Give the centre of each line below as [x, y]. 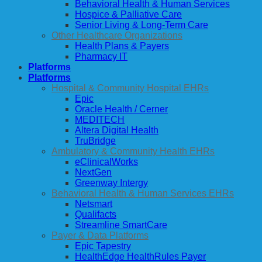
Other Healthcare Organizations [117, 35]
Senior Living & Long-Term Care [142, 25]
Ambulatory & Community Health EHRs [133, 151]
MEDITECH [100, 119]
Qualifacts [96, 214]
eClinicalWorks [106, 161]
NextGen [93, 172]
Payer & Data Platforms [100, 235]
